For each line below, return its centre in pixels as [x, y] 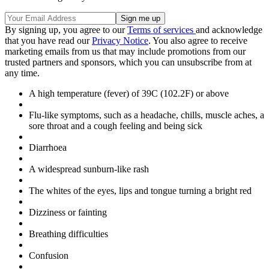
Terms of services [162, 30]
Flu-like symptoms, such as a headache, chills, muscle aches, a [147, 115]
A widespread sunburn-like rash [89, 169]
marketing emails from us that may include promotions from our [125, 52]
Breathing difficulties [68, 234]
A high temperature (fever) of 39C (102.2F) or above [129, 94]
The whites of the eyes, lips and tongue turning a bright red [140, 191]
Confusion [49, 256]
